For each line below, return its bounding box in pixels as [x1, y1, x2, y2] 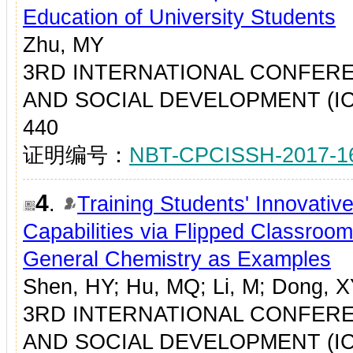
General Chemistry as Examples [23, 247, 331, 271]
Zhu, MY [23, 32, 104, 57]
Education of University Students [23, 5, 336, 29]
